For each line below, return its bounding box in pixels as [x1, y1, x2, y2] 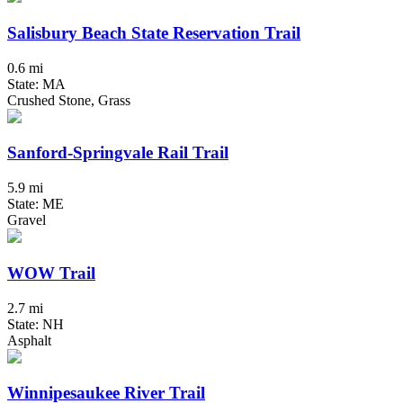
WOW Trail [7, 263, 95, 282]
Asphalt [7, 332, 51, 348]
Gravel [7, 212, 46, 228]
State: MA [7, 76, 66, 92]
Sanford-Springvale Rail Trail [7, 143, 228, 163]
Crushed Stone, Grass [7, 92, 130, 108]
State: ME [7, 196, 64, 212]
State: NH [7, 316, 64, 332]
